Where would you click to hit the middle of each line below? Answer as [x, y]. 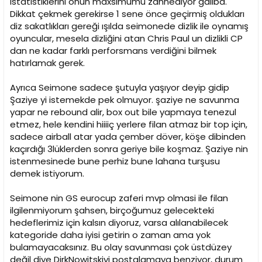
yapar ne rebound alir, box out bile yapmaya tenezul [123, 112]
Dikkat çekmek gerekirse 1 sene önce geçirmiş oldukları [127, 14]
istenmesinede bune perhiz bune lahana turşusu [115, 161]
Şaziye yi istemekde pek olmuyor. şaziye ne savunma [125, 100]
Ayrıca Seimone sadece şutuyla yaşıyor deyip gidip [120, 88]
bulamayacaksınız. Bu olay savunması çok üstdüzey [121, 247]
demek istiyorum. [47, 174]
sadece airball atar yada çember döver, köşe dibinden [128, 137]
